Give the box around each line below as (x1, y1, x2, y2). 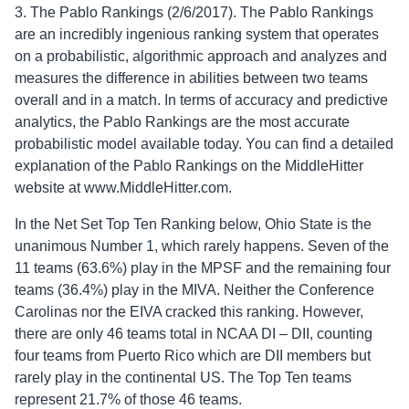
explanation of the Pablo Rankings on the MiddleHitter (15, 158, 363, 174)
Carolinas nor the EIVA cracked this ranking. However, (15, 304, 363, 320)
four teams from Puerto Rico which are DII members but (15, 348, 371, 364)
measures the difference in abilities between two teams (15, 70, 368, 87)
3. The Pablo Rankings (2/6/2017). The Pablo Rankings (15, 5, 373, 21)
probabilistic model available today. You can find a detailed (15, 136, 393, 152)
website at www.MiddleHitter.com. (15, 180, 232, 196)
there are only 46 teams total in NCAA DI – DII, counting (15, 326, 372, 342)
